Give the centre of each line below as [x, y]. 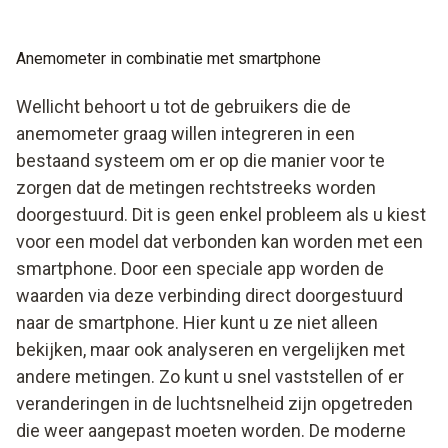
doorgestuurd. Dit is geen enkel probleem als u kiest [221, 214]
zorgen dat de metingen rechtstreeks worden [196, 187]
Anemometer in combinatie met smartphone [168, 58]
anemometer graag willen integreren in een [185, 133]
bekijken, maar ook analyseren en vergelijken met [210, 349]
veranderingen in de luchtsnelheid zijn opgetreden [214, 403]
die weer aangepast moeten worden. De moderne [211, 430]
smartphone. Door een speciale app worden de [200, 268]
